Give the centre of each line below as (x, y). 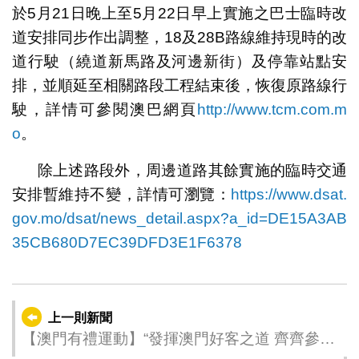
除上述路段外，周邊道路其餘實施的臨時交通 (192, 170)
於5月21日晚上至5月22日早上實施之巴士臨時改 (179, 13)
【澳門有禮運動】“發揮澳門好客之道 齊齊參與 (178, 338)
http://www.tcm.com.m (272, 109)
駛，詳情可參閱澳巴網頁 (105, 109)
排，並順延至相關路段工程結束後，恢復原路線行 (179, 85)
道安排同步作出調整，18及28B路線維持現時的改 (179, 37)
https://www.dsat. (289, 194)
